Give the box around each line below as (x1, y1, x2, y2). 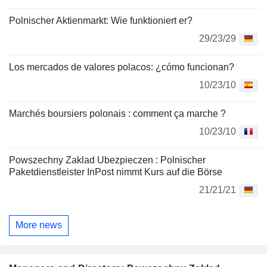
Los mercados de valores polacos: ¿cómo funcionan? (9, 61, 234, 72)
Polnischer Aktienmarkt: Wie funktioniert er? (9, 15, 193, 26)
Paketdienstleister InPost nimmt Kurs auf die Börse (9, 166, 222, 177)
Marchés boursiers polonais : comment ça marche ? (9, 108, 226, 119)
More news (15, 220, 62, 231)
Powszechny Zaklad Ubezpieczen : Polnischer (9, 154, 206, 165)
